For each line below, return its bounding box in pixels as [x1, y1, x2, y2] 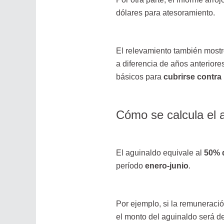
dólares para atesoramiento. [115, 8, 215, 17]
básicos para [115, 72, 163, 81]
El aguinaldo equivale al [115, 148, 204, 157]
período [115, 161, 145, 170]
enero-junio [144, 161, 188, 170]
